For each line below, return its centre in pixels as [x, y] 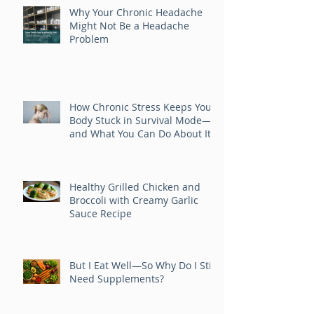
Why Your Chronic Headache [136, 47]
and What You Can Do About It [140, 169]
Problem [89, 74]
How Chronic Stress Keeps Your [143, 142]
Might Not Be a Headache [129, 61]
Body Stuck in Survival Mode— [141, 155]
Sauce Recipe [101, 248]
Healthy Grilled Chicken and [135, 222]
